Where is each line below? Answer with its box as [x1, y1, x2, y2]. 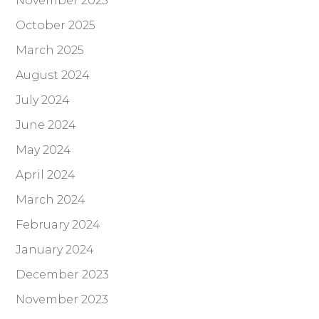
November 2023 [16, 292, 109, 306]
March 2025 [16, 43, 85, 57]
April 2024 [16, 167, 76, 182]
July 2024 [16, 93, 70, 107]
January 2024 [16, 242, 95, 256]
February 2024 [16, 217, 101, 231]
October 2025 [16, 18, 96, 32]
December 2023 [16, 267, 110, 281]
